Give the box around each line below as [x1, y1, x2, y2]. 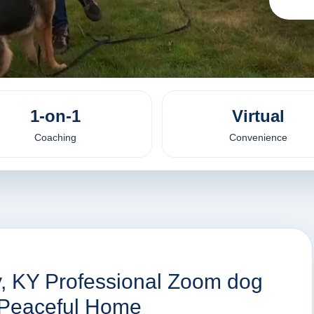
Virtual [232, 107, 285, 126]
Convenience [229, 132, 288, 144]
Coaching [34, 132, 77, 144]
